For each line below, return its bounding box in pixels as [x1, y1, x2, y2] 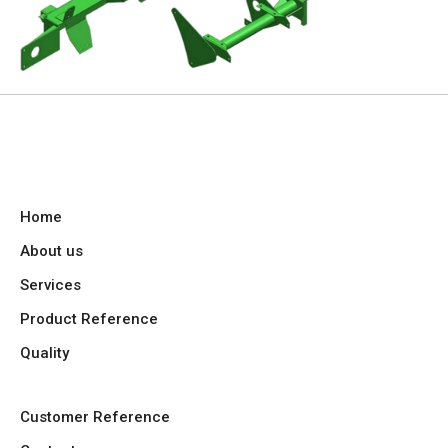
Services [20, 276, 81, 294]
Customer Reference [20, 408, 170, 426]
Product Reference [20, 310, 158, 328]
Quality [20, 344, 69, 362]
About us [20, 242, 83, 260]
